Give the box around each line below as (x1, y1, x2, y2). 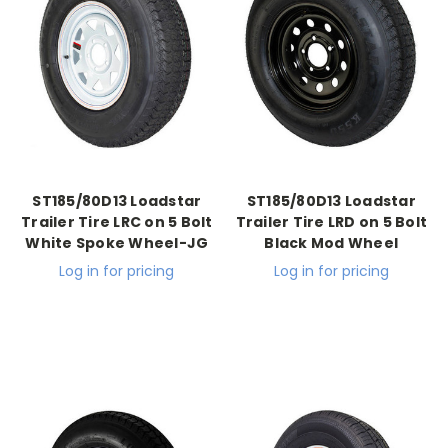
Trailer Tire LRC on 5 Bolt (21, 212, 213, 233)
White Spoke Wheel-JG (25, 233, 209, 254)
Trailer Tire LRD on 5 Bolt (235, 212, 427, 233)
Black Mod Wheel (264, 233, 399, 254)
